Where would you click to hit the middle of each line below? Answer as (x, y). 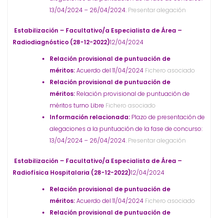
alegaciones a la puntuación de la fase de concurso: (126, 129)
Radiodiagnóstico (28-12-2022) (61, 42)
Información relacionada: (91, 117)
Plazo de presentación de (168, 117)
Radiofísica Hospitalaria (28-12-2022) (72, 173)
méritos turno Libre (77, 105)
